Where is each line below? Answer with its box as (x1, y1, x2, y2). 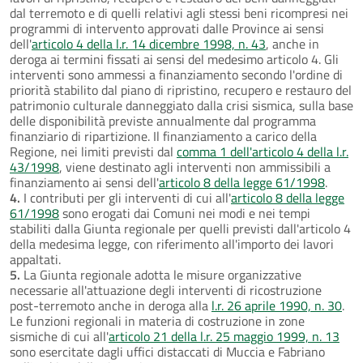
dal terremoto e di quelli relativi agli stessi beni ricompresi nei (10, 2, 348, 23)
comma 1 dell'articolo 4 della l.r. (177, 141, 348, 161)
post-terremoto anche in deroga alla (10, 295, 211, 315)
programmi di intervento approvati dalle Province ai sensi (10, 18, 324, 38)
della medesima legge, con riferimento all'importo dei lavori (10, 233, 334, 254)
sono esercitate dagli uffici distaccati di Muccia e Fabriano (10, 341, 325, 361)
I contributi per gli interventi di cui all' (20, 187, 231, 207)
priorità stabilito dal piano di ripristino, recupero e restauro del (10, 79, 352, 100)
